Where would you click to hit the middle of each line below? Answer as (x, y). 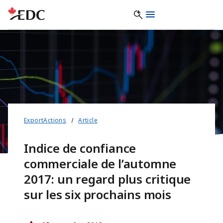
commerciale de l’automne (100, 164)
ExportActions (45, 120)
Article (88, 120)
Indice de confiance (80, 148)
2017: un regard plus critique (108, 179)
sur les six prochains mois (98, 195)
